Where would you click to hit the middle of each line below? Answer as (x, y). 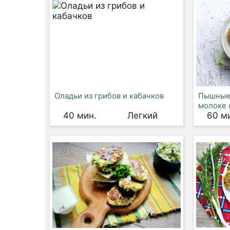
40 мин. (80, 116)
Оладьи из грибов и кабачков (109, 96)
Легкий (142, 116)
